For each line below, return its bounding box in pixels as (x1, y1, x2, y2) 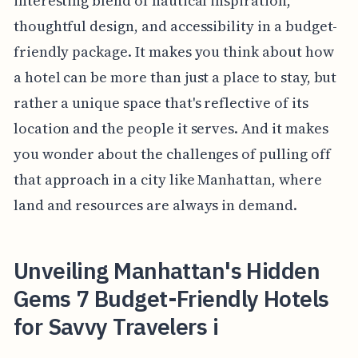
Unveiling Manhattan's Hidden (13, 256, 320, 286)
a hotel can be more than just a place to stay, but (13, 67, 337, 88)
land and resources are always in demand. (13, 195, 297, 216)
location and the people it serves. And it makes (13, 118, 328, 139)
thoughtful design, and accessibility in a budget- (13, 16, 338, 37)
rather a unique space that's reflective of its (13, 93, 308, 113)
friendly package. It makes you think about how (13, 42, 334, 62)
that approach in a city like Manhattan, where (13, 169, 322, 190)
